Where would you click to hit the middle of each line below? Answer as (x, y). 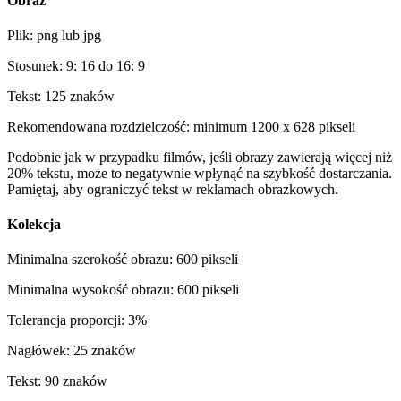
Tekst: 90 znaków (57, 381)
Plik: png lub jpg (54, 35)
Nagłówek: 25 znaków (72, 351)
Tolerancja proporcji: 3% (77, 320)
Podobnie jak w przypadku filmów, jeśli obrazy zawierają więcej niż (200, 157)
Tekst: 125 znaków (61, 96)
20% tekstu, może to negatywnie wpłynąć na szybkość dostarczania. (200, 173)
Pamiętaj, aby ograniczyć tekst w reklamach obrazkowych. (173, 189)
